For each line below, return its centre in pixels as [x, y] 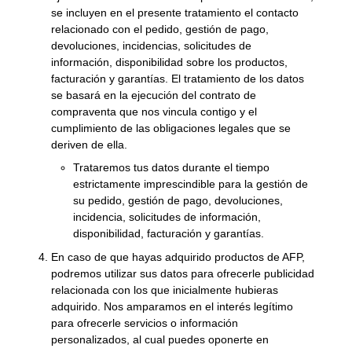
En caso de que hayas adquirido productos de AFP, [178, 257]
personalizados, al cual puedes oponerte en [160, 339]
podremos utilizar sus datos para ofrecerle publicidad [183, 273]
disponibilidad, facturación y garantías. [169, 234]
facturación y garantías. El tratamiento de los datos [178, 78]
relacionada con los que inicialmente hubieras [165, 290]
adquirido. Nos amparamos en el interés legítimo [172, 306]
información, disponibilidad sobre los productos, [170, 62]
